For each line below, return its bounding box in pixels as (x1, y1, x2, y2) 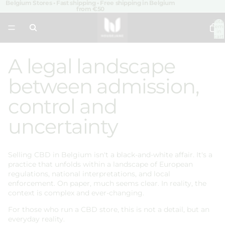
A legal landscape (8, 53, 175, 78)
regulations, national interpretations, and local (8, 169, 170, 178)
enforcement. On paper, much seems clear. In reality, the (8, 178, 206, 188)
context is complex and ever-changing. (8, 188, 144, 197)
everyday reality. (8, 214, 65, 223)
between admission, (8, 73, 199, 98)
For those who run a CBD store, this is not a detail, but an (8, 204, 209, 214)
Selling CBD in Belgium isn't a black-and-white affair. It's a (8, 150, 212, 159)
